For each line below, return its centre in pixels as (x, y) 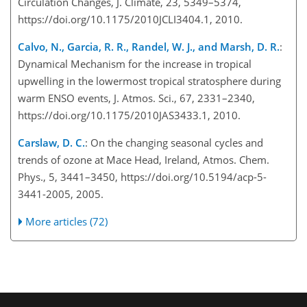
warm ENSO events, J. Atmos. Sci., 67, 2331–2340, (136, 98)
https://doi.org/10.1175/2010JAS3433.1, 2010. (129, 115)
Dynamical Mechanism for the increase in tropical (135, 63)
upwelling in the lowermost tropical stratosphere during (149, 81)
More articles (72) (67, 221)
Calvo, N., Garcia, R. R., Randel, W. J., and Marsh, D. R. (149, 46)
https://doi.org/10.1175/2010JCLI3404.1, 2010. (130, 19)
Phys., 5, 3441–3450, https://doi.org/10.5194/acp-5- (142, 176)
